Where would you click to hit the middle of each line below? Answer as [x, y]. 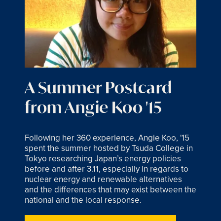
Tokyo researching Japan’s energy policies [103, 159]
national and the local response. [83, 200]
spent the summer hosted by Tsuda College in [109, 148]
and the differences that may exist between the [110, 190]
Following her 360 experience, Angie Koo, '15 [107, 138]
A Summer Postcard [98, 88]
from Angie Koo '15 [93, 107]
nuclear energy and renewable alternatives [103, 179]
